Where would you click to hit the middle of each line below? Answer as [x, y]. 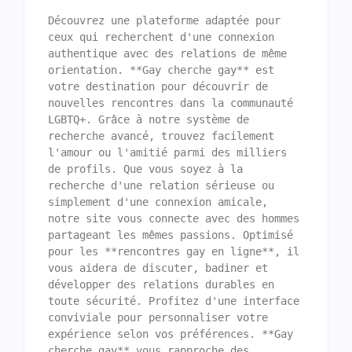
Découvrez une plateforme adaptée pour [164, 20]
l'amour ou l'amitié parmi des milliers [167, 152]
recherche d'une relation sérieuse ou [161, 185]
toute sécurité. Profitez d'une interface [174, 301]
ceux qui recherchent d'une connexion [161, 37]
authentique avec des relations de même [167, 53]
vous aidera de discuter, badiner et [158, 268]
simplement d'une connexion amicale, [158, 202]
